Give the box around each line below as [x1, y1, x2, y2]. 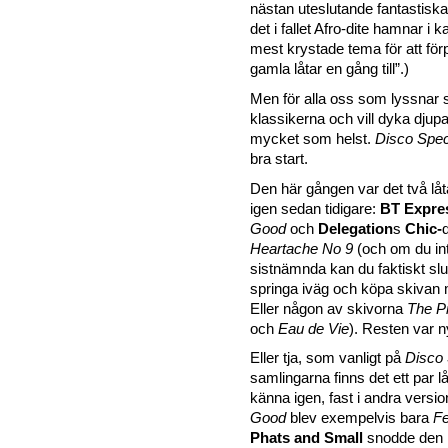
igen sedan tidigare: [250, 200, 380, 217]
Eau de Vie [278, 320, 349, 337]
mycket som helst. [250, 130, 375, 147]
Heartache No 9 [250, 240, 353, 257]
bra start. [250, 150, 308, 167]
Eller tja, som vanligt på [250, 350, 405, 367]
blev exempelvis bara [286, 410, 433, 427]
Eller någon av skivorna [250, 300, 407, 317]
